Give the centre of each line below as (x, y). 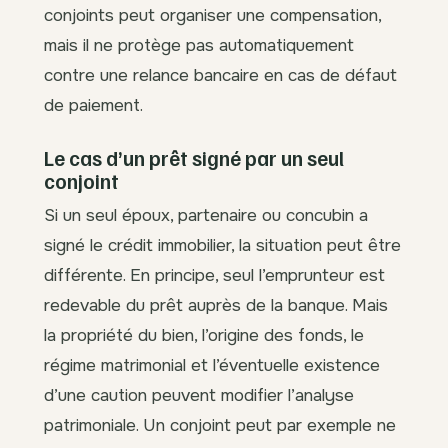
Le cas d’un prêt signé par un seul (194, 158)
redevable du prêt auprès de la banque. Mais (216, 305)
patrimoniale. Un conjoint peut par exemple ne (220, 425)
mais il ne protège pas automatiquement (199, 45)
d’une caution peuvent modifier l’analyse (199, 395)
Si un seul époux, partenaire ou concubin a (206, 215)
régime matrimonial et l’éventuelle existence (212, 365)
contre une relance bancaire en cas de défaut (220, 75)
